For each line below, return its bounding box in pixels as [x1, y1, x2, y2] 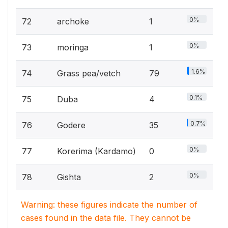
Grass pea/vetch [57, 68, 121, 78]
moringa [57, 42, 89, 52]
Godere [57, 120, 85, 130]
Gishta [57, 172, 81, 182]
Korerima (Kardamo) [57, 146, 136, 156]
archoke [57, 16, 89, 26]
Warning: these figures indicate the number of [21, 199, 197, 210]
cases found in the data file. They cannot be [21, 212, 191, 223]
